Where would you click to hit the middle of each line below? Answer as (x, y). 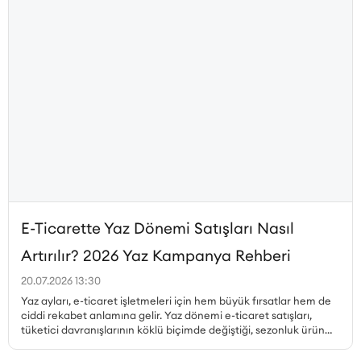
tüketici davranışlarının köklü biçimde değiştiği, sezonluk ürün (173, 329)
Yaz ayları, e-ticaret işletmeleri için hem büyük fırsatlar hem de (176, 300)
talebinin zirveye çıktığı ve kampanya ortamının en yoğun (163, 344)
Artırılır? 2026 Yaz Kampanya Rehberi (156, 255)
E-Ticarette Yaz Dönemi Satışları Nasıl (158, 228)
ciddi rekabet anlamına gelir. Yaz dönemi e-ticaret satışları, (166, 315)
